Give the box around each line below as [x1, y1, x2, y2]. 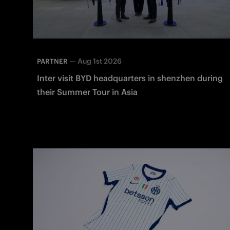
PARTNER [37, 57, 68, 66]
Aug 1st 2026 [78, 56, 122, 66]
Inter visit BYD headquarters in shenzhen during [37, 73, 223, 84]
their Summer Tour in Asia [37, 87, 138, 98]
